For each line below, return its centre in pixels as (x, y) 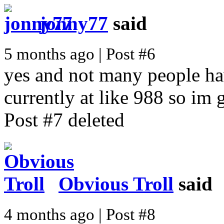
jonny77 (74, 23)
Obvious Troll (116, 183)
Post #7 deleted (64, 120)
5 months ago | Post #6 (80, 54)
